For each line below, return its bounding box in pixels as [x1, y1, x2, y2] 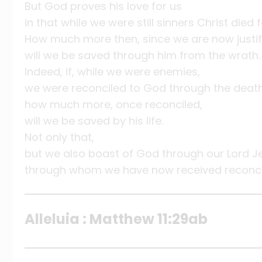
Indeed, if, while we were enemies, [25, 64, 200, 80]
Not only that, [25, 130, 94, 145]
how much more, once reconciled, [25, 97, 202, 112]
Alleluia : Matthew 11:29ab [25, 209, 208, 229]
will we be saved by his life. [25, 113, 163, 129]
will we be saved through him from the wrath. [25, 48, 260, 63]
